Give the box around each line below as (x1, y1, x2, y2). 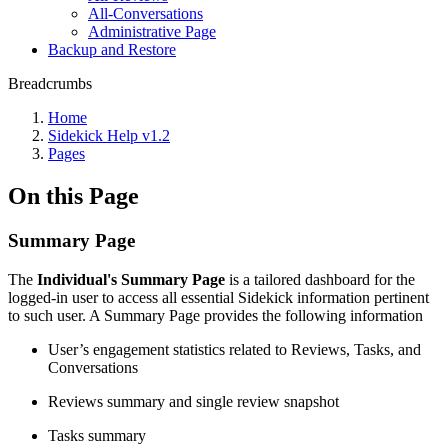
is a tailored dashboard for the (225, 270, 415, 288)
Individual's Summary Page (37, 270, 225, 288)
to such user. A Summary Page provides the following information (8, 306, 427, 324)
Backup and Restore (48, 41, 176, 58)
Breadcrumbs (8, 75, 92, 92)
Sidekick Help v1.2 (48, 127, 170, 144)
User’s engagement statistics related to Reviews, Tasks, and (48, 340, 421, 358)
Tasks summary (48, 426, 150, 444)
